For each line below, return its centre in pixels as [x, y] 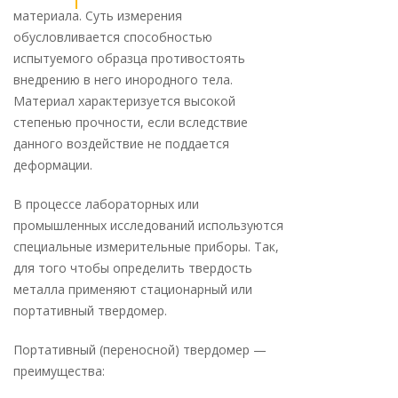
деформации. [53, 165]
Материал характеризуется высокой [124, 101]
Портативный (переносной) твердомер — [140, 350]
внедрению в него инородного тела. [123, 80]
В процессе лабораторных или [106, 204]
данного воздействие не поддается [121, 143]
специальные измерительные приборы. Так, [146, 247]
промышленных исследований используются [148, 225]
